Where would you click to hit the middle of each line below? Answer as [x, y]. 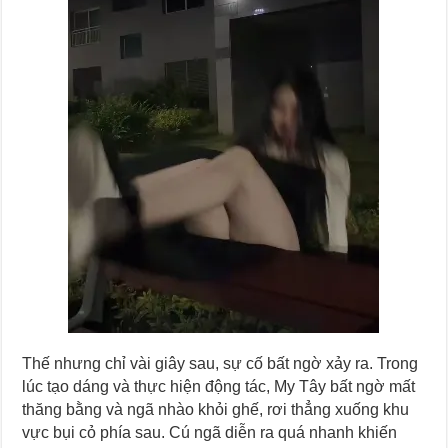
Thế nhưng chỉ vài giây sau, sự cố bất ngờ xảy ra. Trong [220, 364]
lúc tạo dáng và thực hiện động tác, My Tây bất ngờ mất [219, 387]
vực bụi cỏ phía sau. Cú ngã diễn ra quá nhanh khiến [210, 433]
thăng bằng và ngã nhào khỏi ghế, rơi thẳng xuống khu [216, 410]
